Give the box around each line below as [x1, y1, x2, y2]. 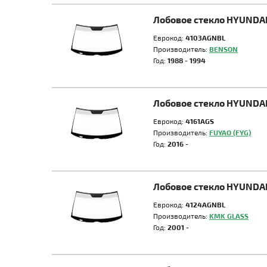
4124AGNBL [185, 200, 225, 209]
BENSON [209, 45, 238, 53]
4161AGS [185, 117, 214, 125]
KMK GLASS [209, 212, 249, 220]
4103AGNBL [185, 33, 225, 42]
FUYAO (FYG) [209, 128, 251, 136]
